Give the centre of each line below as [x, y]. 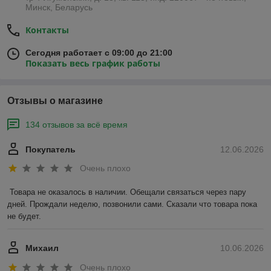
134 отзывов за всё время [77, 125]
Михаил [42, 248]
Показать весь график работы [93, 63]
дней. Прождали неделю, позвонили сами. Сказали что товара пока [132, 204]
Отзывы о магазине [55, 101]
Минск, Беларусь [59, 7]
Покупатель [51, 149]
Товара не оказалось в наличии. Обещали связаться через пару [128, 192]
